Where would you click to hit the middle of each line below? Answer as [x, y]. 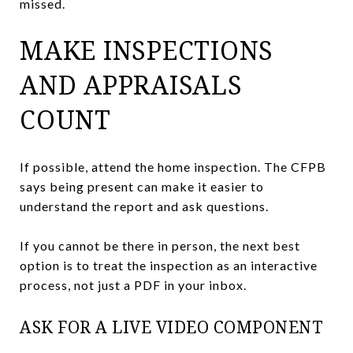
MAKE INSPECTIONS [147, 50]
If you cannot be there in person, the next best [160, 245]
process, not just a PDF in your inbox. [133, 284]
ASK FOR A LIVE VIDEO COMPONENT [171, 327]
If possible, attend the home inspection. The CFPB [173, 166]
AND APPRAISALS [131, 84]
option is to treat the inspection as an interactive [169, 265]
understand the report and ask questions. [144, 206]
